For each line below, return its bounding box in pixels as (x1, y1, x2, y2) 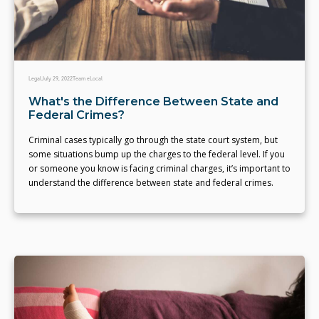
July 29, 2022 (41, 75, 73, 83)
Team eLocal (73, 75, 103, 83)
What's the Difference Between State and (28, 95, 278, 109)
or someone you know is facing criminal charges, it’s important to (28, 162, 291, 175)
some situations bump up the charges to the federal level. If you (28, 148, 285, 161)
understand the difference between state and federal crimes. (28, 177, 273, 189)
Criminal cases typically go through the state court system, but (28, 134, 278, 147)
